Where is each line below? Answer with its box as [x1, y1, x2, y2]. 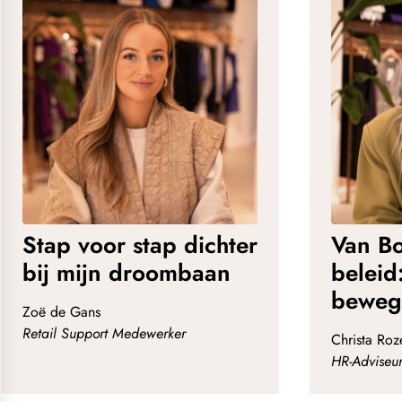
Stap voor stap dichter [22, 228, 258, 263]
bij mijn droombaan [22, 256, 231, 291]
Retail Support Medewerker [22, 323, 186, 345]
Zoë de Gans [22, 301, 100, 323]
